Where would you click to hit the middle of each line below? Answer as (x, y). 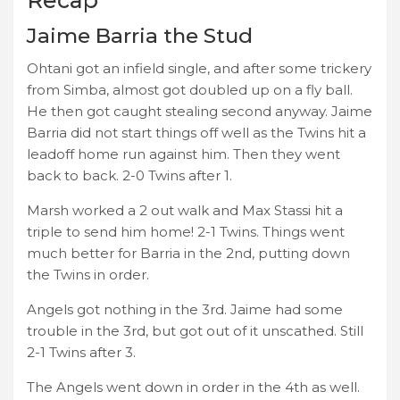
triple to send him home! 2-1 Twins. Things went (186, 231)
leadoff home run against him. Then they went (183, 154)
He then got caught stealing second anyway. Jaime (200, 111)
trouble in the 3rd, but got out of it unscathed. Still (195, 330)
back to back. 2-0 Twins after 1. (129, 175)
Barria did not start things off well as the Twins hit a (196, 132)
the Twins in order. (88, 274)
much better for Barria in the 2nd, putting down (188, 253)
